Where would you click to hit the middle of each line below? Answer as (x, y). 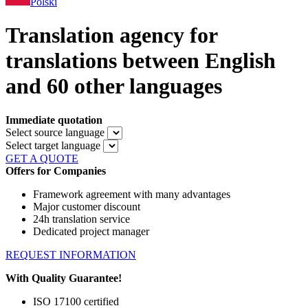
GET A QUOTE (42, 158)
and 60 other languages (114, 86)
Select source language (55, 132)
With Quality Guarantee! (64, 278)
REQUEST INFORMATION (71, 254)
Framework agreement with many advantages (132, 194)
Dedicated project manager (91, 231)
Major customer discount (87, 206)
